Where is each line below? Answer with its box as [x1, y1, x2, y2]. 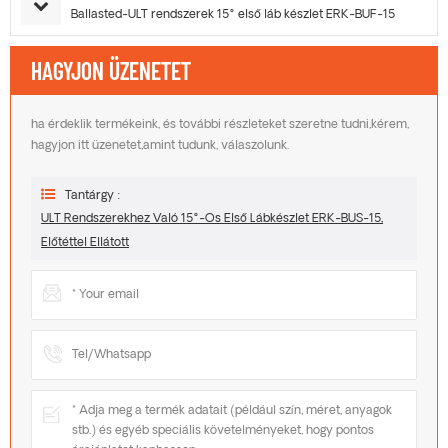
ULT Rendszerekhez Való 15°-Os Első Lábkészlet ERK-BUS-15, [41, 213, 383, 226]
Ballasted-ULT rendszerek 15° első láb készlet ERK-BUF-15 [71, 9, 395, 22]
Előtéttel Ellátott [41, 237, 129, 250]
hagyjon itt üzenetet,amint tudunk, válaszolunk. [31, 140, 289, 153]
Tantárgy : [65, 190, 121, 203]
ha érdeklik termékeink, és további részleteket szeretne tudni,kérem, [31, 119, 409, 132]
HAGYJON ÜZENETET [31, 56, 191, 86]
